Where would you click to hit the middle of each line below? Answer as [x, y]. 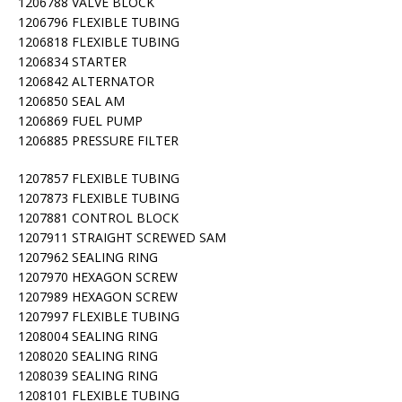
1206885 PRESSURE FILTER [98, 140]
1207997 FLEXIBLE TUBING [99, 316]
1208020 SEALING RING [88, 356]
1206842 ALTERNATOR [86, 81]
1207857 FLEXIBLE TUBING [99, 178]
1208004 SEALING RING [88, 336]
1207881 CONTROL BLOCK [98, 218]
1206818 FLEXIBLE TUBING [99, 42]
